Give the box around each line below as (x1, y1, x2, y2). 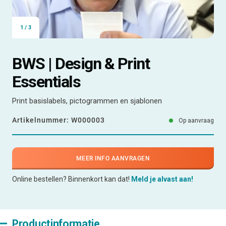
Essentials (12, 72, 80, 91)
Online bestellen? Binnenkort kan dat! (12, 175, 131, 183)
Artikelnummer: (12, 116, 71, 124)
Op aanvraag (177, 117, 214, 124)
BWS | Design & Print (12, 53, 149, 73)
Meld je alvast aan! (131, 175, 193, 183)
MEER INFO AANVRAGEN (76, 154, 150, 162)
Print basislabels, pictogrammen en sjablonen (12, 96, 162, 105)
